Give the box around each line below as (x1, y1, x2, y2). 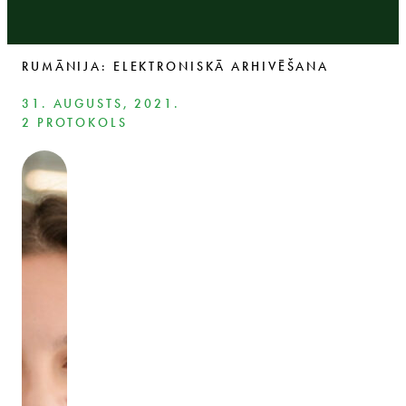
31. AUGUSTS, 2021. (22, 95, 180, 111)
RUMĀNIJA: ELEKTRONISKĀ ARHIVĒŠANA (22, 58, 330, 74)
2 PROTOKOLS (22, 114, 128, 130)
